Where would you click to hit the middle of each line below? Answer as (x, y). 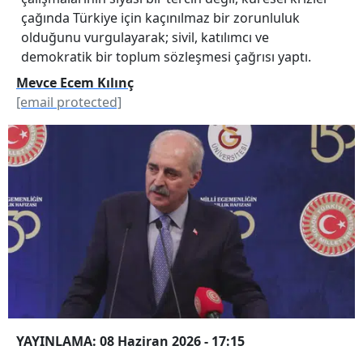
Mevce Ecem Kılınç (75, 82)
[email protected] (69, 102)
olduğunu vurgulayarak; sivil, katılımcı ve (145, 37)
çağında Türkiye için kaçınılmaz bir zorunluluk (160, 17)
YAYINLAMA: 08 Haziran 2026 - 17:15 (130, 341)
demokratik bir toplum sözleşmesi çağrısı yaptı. (166, 56)
